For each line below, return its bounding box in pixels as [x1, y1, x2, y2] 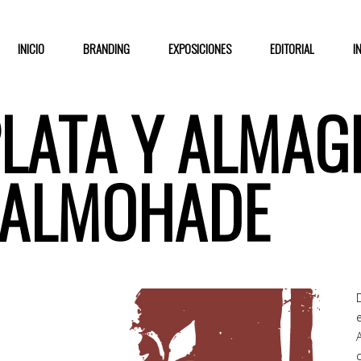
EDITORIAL [270, 39, 314, 57]
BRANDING [83, 39, 130, 57]
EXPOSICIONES [168, 39, 231, 57]
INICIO [18, 39, 44, 57]
